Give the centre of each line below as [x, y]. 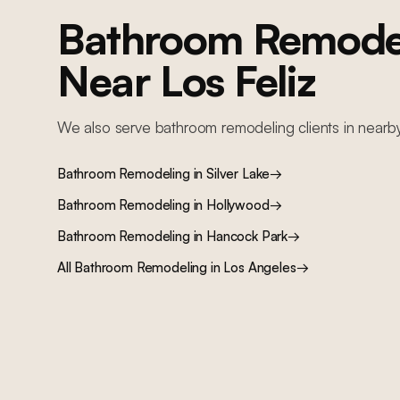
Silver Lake [238, 174]
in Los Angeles [252, 267]
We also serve [106, 127]
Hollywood [238, 205]
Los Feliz [237, 80]
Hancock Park [247, 236]
